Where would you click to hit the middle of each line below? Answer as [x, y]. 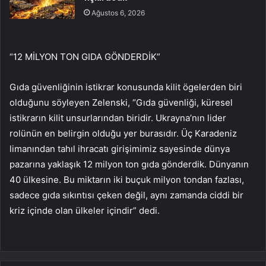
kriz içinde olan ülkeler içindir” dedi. [85, 210]
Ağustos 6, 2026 [118, 12]
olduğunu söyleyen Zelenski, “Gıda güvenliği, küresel [121, 102]
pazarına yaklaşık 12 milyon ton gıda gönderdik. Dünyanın [129, 164]
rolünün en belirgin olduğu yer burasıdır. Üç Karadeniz [123, 133]
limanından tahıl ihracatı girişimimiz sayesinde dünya [120, 148]
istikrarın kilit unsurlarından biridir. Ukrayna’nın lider [118, 118]
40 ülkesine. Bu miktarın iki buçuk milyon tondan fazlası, [127, 179]
